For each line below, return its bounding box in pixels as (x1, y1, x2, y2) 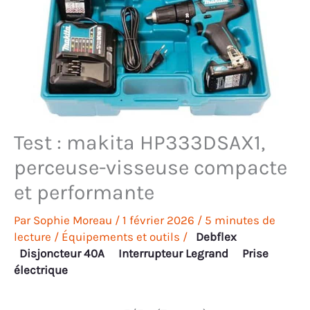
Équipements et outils (62, 230, 180, 244)
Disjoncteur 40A (19, 246, 104, 261)
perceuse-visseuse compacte (14, 155, 287, 181)
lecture (14, 230, 51, 244)
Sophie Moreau (33, 213, 115, 228)
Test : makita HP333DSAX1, (14, 130, 265, 156)
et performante (14, 180, 154, 206)
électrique (14, 263, 68, 277)
